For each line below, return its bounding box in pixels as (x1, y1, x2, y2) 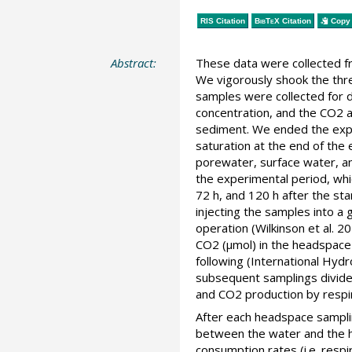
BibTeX (254, 16, 280, 25)
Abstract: (111, 55, 157, 71)
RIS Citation (200, 16, 245, 25)
